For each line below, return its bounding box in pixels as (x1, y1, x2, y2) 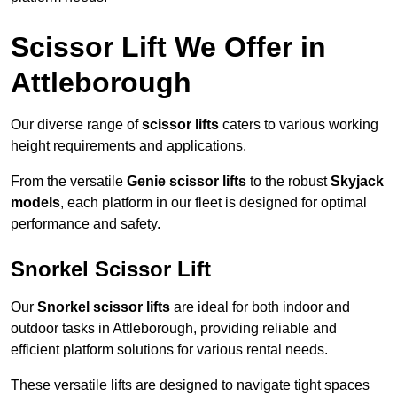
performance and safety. (11, 216, 160, 232)
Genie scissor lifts (127, 174, 246, 190)
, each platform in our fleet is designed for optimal (60, 195, 367, 211)
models (11, 195, 60, 211)
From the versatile (11, 174, 127, 190)
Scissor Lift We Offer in (11, 31, 326, 64)
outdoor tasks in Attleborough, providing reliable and (11, 321, 337, 337)
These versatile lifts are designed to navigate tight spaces (11, 378, 370, 393)
